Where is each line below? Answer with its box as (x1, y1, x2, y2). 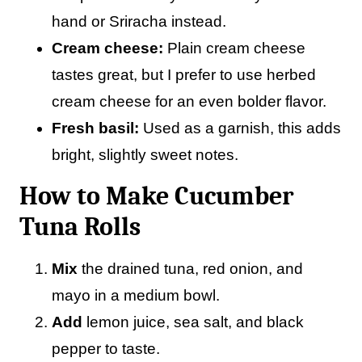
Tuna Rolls (19, 212, 141, 242)
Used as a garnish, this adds (139, 120, 341, 137)
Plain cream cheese (163, 40, 305, 57)
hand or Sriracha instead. (52, 13, 226, 30)
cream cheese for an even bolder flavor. (52, 93, 326, 110)
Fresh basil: (52, 120, 139, 137)
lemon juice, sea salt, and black (82, 314, 304, 330)
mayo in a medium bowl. (52, 287, 220, 304)
